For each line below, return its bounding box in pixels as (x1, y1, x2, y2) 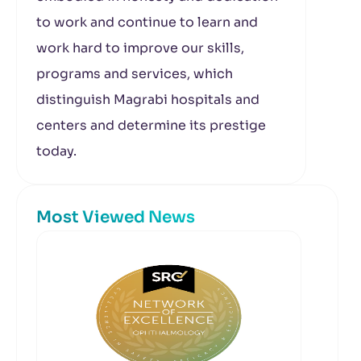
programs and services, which (36, 65, 233, 82)
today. (36, 143, 77, 160)
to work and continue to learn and (36, 14, 258, 31)
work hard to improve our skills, (36, 39, 244, 56)
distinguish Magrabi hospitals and (36, 91, 259, 108)
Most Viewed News (36, 207, 195, 227)
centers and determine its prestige (36, 117, 266, 134)
